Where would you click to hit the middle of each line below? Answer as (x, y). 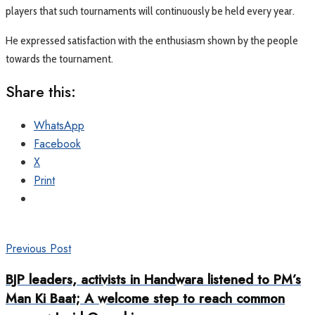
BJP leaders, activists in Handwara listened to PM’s (153, 279)
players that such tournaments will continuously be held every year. (150, 11)
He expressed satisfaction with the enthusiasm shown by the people (152, 40)
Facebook (57, 143)
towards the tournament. (59, 58)
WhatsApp (59, 125)
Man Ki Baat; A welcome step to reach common (145, 298)
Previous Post (38, 248)
